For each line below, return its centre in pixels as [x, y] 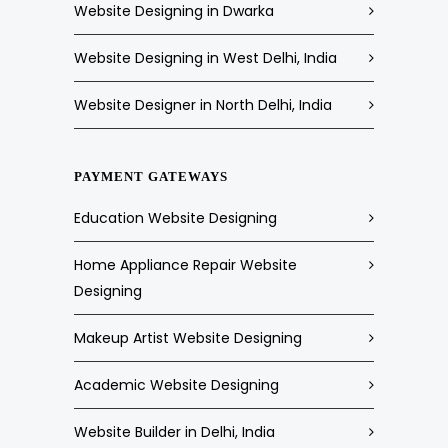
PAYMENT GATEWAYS [151, 176]
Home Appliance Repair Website [185, 265]
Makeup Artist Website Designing [188, 338]
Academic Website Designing [176, 385]
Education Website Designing [175, 218]
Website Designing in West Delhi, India [205, 58]
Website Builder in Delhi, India [174, 432]
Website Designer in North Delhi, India [203, 105]
